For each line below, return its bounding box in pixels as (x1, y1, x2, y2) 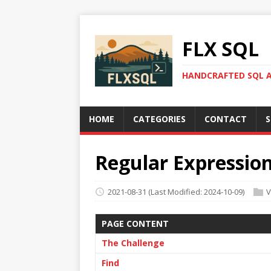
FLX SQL (182, 36, 259, 62)
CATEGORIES (133, 113, 186, 125)
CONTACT (204, 113, 247, 125)
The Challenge (102, 237, 165, 249)
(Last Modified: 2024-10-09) (148, 186, 244, 197)
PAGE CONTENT (102, 217, 169, 229)
